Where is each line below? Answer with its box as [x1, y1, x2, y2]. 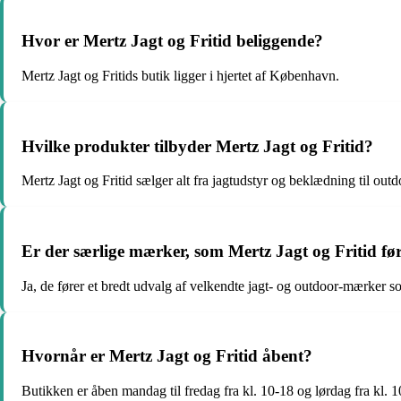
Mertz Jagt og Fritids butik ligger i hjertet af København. [21, 67, 339, 83]
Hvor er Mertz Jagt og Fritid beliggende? [21, 31, 323, 51]
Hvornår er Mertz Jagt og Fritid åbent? [21, 346, 312, 366]
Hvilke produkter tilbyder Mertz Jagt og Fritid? [21, 136, 373, 156]
